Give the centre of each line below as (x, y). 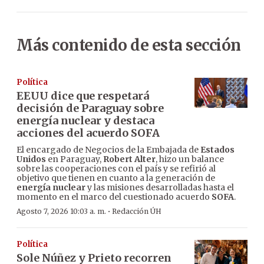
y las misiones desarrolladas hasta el (160, 188)
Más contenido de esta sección (129, 45)
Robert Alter (129, 159)
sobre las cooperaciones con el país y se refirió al (116, 169)
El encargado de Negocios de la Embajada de (108, 150)
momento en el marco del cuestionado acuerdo (114, 197)
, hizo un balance (190, 159)
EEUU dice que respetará (83, 96)
